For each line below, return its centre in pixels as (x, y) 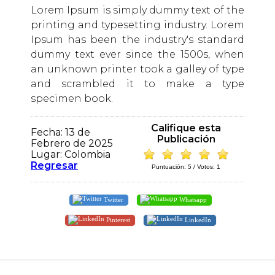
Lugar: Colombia (71, 155)
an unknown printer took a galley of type (137, 69)
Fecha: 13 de (60, 133)
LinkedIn (197, 219)
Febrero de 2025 (72, 144)
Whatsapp (192, 199)
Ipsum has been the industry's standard (137, 40)
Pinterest (117, 219)
